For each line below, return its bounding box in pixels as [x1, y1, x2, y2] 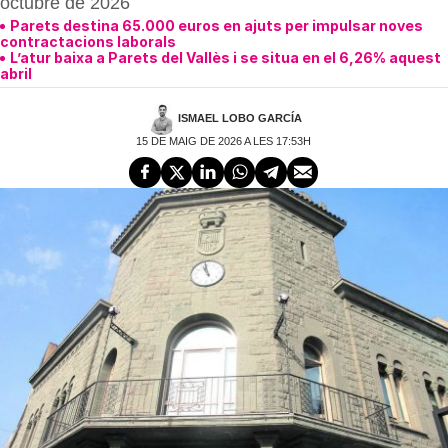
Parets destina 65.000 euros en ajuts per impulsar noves [10, 16, 423, 34]
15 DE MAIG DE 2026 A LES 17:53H [136, 134, 312, 147]
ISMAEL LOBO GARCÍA [177, 112, 302, 124]
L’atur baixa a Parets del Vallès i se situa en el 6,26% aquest [10, 48, 441, 66]
